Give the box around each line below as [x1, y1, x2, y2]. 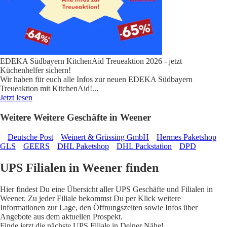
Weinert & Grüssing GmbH [61, 132, 149, 141]
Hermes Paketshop [157, 132, 216, 141]
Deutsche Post [8, 132, 53, 141]
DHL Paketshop [57, 141, 109, 150]
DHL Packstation [117, 141, 172, 150]
